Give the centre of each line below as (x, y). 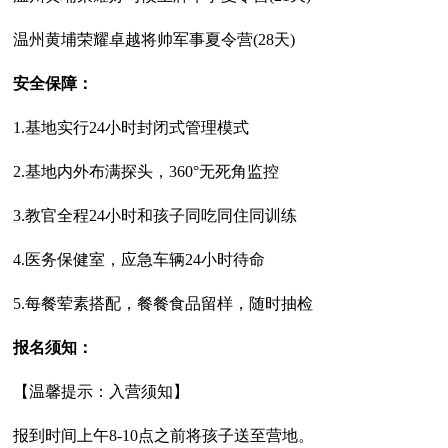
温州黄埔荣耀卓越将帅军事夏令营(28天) (154, 40)
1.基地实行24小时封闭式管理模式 (131, 128)
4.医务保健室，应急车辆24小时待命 (139, 260)
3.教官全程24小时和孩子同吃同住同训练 (155, 216)
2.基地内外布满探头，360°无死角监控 (146, 172)
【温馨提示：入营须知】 (101, 392)
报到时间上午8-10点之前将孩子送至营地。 (164, 436)
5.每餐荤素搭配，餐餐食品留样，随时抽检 (163, 304)
